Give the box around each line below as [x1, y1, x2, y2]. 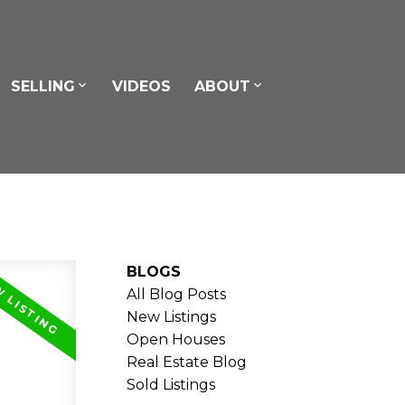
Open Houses [127, 330, 226, 348]
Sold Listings [127, 375, 216, 393]
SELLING [10, 77, 75, 95]
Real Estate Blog [127, 353, 248, 371]
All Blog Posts [127, 285, 227, 303]
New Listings [127, 307, 217, 325]
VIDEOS [112, 77, 172, 95]
